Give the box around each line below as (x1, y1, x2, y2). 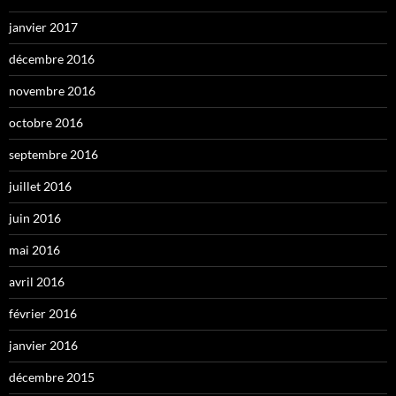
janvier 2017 (9, 19, 78, 35)
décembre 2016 (9, 51, 95, 67)
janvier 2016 (9, 338, 78, 354)
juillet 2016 (9, 179, 72, 194)
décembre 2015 (9, 369, 95, 385)
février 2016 (9, 306, 77, 322)
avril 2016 (9, 274, 65, 290)
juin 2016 (9, 210, 61, 226)
